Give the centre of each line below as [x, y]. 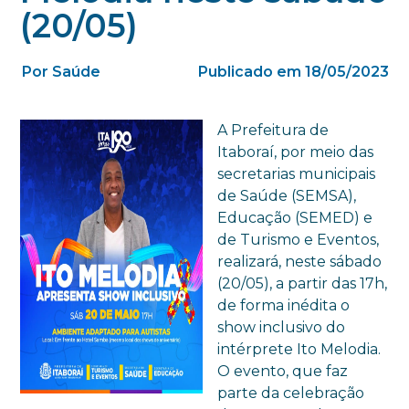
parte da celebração [291, 393]
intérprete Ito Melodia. [299, 349]
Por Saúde [62, 71]
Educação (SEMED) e [295, 217]
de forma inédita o [284, 305]
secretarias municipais [297, 173]
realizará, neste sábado [300, 261]
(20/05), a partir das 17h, [303, 283]
